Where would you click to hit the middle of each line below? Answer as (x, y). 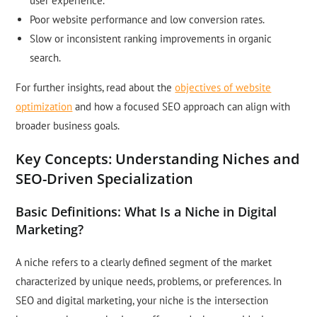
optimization (44, 107)
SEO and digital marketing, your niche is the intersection (142, 301)
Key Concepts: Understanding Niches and (158, 159)
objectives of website (223, 88)
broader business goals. (68, 126)
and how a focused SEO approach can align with (181, 107)
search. (46, 58)
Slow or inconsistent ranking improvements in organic (151, 39)
